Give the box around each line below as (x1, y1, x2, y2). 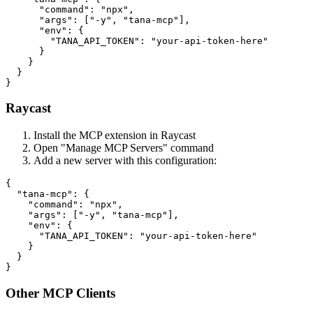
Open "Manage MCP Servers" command (34, 142, 214, 154)
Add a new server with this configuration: (34, 154, 217, 167)
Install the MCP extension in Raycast (34, 129, 196, 142)
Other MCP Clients (6, 285, 115, 300)
